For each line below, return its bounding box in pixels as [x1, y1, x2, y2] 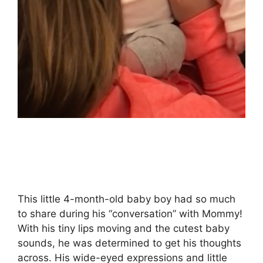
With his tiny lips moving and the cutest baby [18, 222, 230, 235]
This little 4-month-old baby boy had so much [18, 193, 235, 205]
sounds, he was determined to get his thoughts [18, 237, 241, 249]
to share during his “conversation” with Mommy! [18, 208, 242, 220]
